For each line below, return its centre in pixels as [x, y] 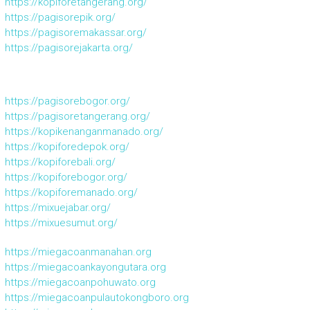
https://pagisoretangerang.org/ [77, 116]
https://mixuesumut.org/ [61, 222]
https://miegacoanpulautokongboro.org [97, 297]
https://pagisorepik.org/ [60, 17]
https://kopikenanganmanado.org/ [84, 131]
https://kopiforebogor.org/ [66, 177]
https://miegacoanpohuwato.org [80, 282]
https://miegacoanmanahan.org [78, 252]
